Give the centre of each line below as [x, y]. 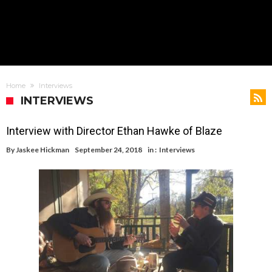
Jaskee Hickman [42, 150]
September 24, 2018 [108, 150]
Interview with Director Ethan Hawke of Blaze [114, 131]
